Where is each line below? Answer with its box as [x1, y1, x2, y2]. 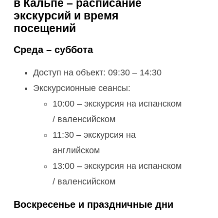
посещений [14, 22, 76, 35]
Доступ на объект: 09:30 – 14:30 [33, 68, 162, 78]
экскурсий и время [14, 9, 118, 22]
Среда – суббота [14, 44, 93, 55]
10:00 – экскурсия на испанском [53, 99, 182, 109]
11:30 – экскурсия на [53, 130, 136, 140]
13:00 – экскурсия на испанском [53, 161, 182, 171]
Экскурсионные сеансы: [33, 83, 130, 93]
